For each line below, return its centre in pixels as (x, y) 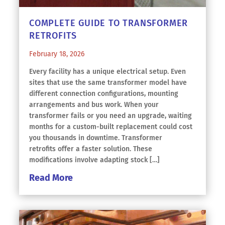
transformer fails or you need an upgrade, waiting (110, 116)
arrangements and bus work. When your (94, 105)
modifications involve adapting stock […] (94, 160)
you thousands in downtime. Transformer (96, 138)
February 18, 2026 (57, 54)
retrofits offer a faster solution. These (91, 149)
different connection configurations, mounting (104, 94)
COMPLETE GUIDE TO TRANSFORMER (109, 23)
